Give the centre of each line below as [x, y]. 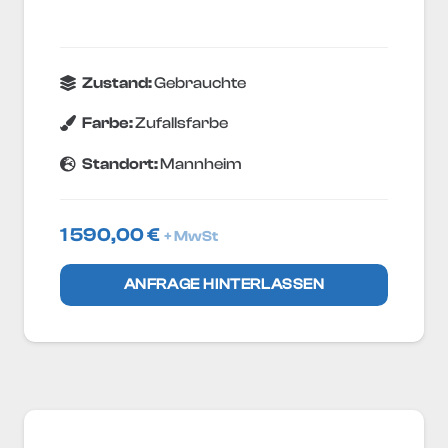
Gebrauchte [200, 82]
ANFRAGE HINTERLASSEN [224, 284]
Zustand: [118, 82]
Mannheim [201, 164]
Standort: [121, 164]
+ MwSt [191, 236]
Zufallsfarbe [182, 123]
